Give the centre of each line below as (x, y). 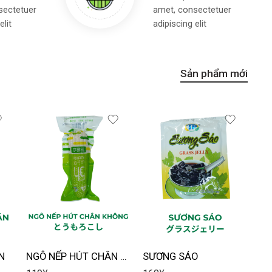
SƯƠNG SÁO (171, 256)
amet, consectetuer (192, 10)
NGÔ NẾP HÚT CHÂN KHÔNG (123, 256)
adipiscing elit (180, 24)
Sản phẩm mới (214, 74)
